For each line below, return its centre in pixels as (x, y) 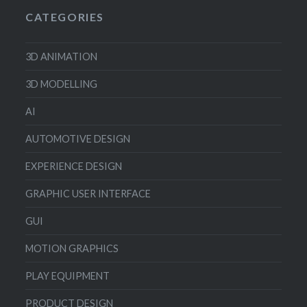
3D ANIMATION (62, 56)
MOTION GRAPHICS (72, 248)
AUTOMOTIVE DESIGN (78, 138)
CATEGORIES (65, 16)
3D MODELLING (62, 84)
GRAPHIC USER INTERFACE (88, 193)
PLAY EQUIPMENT (68, 275)
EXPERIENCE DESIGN (74, 166)
